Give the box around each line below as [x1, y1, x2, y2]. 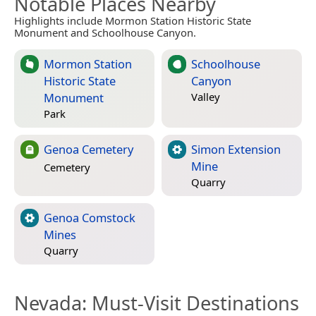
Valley [191, 90, 220, 104]
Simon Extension [191, 140, 281, 157]
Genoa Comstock [44, 209, 135, 226]
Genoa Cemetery [44, 140, 133, 157]
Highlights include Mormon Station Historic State [14, 13, 251, 28]
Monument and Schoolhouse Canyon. [14, 25, 196, 39]
